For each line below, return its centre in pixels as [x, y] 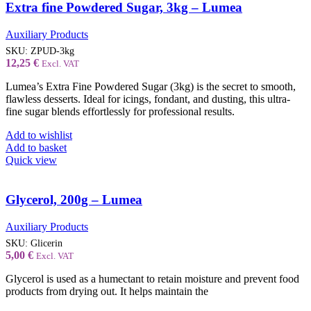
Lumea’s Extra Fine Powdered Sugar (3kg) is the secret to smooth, [151, 87]
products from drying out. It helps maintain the [107, 291]
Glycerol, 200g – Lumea [74, 200]
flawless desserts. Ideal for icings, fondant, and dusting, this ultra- [148, 99]
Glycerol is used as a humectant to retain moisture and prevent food [152, 278]
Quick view [31, 160]
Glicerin [47, 243]
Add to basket [36, 148]
